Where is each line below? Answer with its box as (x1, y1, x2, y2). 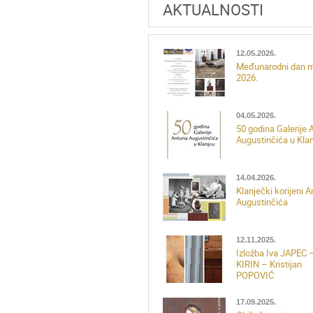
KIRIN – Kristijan (236, 259, 302, 270)
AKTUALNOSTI (163, 1, 263, 19)
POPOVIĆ (236, 270, 274, 281)
